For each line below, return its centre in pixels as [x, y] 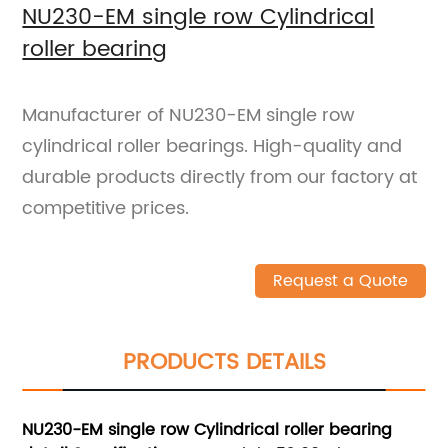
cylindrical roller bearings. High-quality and [212, 147]
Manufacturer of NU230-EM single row [189, 116]
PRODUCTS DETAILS [224, 363]
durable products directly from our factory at [220, 178]
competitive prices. [106, 209]
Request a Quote [340, 281]
